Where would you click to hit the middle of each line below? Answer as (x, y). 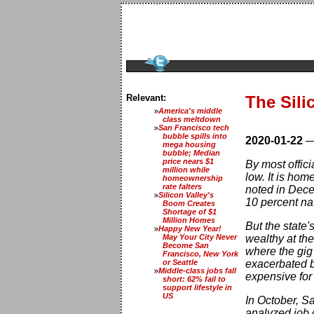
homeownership (193, 178)
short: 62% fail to (194, 279)
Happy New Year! (190, 228)
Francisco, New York (200, 253)
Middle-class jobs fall (198, 270)
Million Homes (189, 220)
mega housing (189, 144)
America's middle (191, 110)
